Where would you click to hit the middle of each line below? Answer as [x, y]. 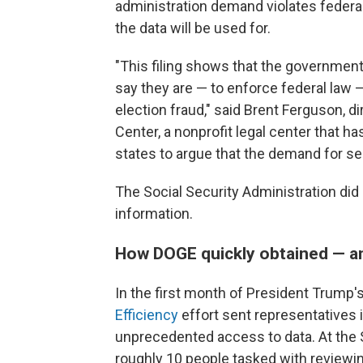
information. [154, 214]
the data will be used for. [193, 28]
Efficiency [147, 315]
